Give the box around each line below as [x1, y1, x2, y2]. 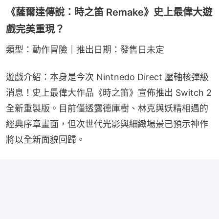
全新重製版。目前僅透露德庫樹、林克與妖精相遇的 [6, 103, 208, 113]
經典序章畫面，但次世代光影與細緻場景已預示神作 [6, 118, 208, 129]
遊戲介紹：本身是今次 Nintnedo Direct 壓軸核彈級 [6, 71, 209, 82]
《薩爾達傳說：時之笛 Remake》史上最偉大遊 [6, 6, 212, 18]
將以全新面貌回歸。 [6, 134, 85, 145]
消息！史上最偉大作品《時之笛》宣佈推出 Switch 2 [6, 87, 212, 98]
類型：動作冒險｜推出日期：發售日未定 [6, 44, 164, 55]
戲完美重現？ [6, 23, 65, 35]
